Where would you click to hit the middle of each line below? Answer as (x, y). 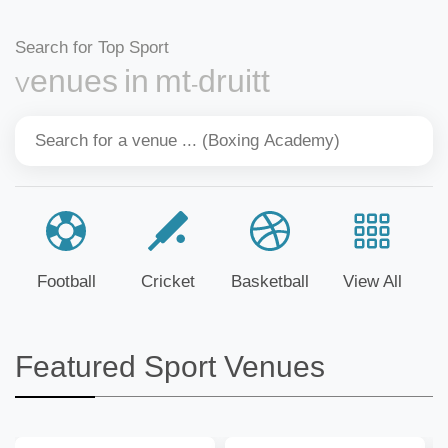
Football (66, 281)
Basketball (270, 281)
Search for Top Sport (92, 47)
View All (372, 281)
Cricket (168, 281)
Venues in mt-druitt (142, 81)
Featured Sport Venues (170, 366)
